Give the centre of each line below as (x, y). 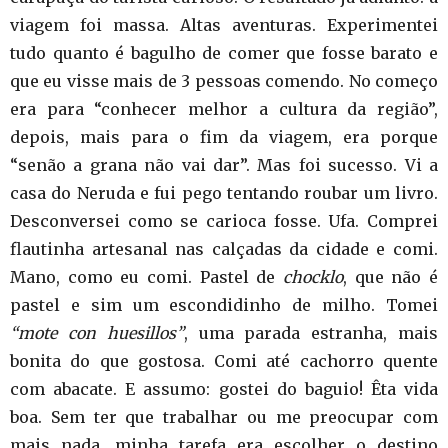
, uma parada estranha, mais (311, 333)
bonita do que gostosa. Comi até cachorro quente (224, 361)
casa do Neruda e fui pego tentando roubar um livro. (224, 193)
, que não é (390, 277)
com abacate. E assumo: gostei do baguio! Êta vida (224, 389)
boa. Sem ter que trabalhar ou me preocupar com (224, 417)
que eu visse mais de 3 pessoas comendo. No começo (224, 81)
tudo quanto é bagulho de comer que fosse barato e (224, 53)
